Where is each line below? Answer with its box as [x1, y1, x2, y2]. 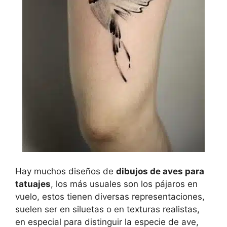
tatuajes [15, 178, 51, 189]
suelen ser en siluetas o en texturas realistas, [15, 204, 200, 214]
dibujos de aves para [116, 166, 204, 176]
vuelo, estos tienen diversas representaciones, [15, 191, 205, 202]
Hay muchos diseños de [15, 166, 116, 176]
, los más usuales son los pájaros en [51, 178, 198, 189]
